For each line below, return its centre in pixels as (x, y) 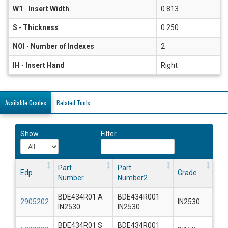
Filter (108, 134)
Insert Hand (45, 65)
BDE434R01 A (80, 197)
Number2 (133, 177)
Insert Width (49, 8)
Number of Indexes (62, 46)
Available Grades (26, 102)
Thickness (41, 27)
